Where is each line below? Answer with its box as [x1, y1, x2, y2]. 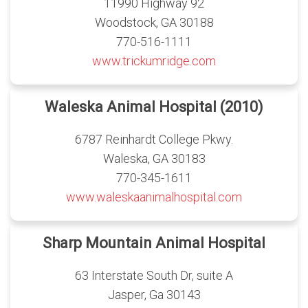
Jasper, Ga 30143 [107, 287, 201, 302]
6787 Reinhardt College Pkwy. [75, 132, 233, 147]
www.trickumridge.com [92, 54, 216, 69]
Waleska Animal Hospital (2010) [45, 98, 263, 116]
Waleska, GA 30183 [102, 151, 206, 166]
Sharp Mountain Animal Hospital [43, 234, 265, 252]
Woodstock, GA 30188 [94, 15, 214, 30]
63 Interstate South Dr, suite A [75, 268, 233, 283]
